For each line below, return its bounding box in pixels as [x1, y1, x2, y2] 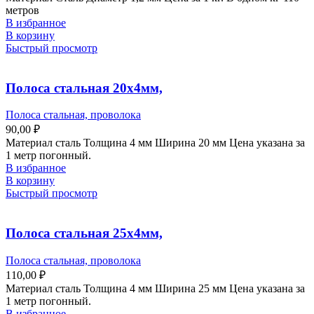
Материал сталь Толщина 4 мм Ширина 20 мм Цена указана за [6, 137, 305, 149]
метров [6, 4, 39, 16]
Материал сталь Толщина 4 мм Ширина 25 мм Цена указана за [6, 282, 305, 294]
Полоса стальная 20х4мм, [6, 80, 163, 95]
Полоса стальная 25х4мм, [6, 225, 163, 240]
